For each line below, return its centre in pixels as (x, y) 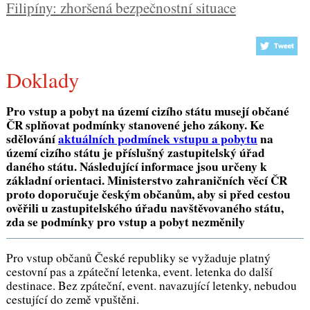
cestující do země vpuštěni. (72, 300)
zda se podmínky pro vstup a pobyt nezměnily (125, 221)
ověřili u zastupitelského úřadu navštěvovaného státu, (145, 208)
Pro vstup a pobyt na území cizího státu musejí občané (147, 111)
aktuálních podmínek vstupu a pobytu (157, 138)
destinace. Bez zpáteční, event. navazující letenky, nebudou (151, 286)
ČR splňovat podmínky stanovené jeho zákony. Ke (135, 125)
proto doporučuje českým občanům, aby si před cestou (148, 194)
